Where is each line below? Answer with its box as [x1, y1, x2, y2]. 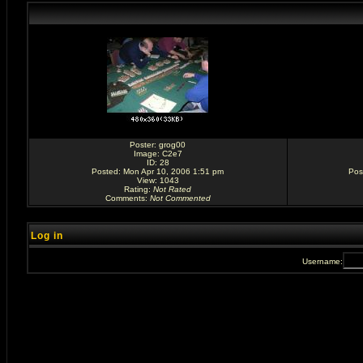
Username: [301, 257, 343, 266]
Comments [105, 194, 145, 203]
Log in [30, 230, 63, 241]
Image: [133, 149, 162, 158]
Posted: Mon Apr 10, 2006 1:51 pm [92, 167, 224, 176]
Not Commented [149, 194, 211, 203]
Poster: [130, 140, 159, 149]
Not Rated [153, 185, 191, 194]
